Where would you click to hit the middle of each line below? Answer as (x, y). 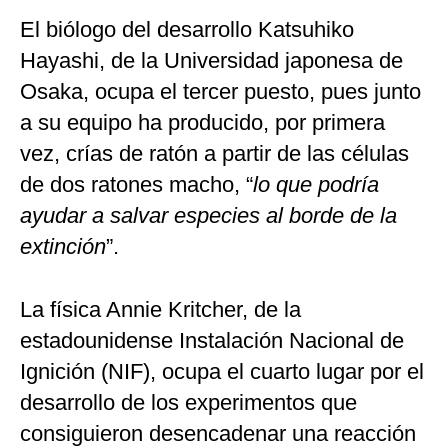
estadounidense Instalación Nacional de (212, 341)
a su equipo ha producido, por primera (202, 123)
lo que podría (316, 185)
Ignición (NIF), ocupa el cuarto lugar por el (222, 372)
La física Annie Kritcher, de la (160, 310)
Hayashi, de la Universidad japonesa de (211, 61)
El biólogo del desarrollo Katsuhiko (187, 30)
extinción (63, 247)
